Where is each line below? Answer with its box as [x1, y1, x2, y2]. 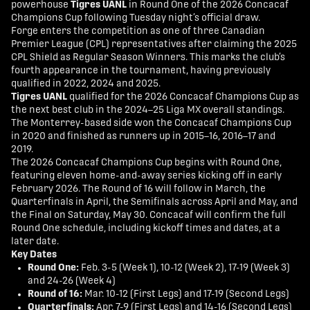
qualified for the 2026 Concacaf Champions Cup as [67, 92, 299, 102]
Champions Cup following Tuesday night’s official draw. [11, 13, 260, 24]
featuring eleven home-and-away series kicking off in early [11, 171, 282, 181]
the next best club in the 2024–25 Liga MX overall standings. [11, 105, 284, 116]
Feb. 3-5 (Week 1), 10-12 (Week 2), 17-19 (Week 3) [79, 263, 290, 273]
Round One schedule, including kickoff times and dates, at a [11, 224, 280, 234]
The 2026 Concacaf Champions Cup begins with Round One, [11, 158, 282, 168]
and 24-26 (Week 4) [28, 276, 116, 286]
